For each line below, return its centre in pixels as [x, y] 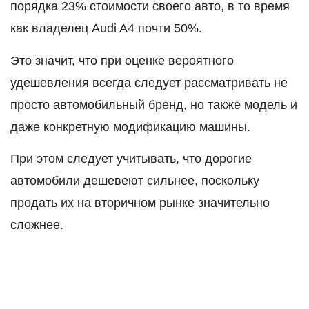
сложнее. [37, 225]
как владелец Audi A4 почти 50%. [106, 29]
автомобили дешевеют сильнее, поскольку [135, 181]
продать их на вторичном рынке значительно [140, 203]
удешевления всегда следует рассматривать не [149, 82]
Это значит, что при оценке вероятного [122, 60]
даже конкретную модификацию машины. [130, 127]
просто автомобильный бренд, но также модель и [154, 104]
